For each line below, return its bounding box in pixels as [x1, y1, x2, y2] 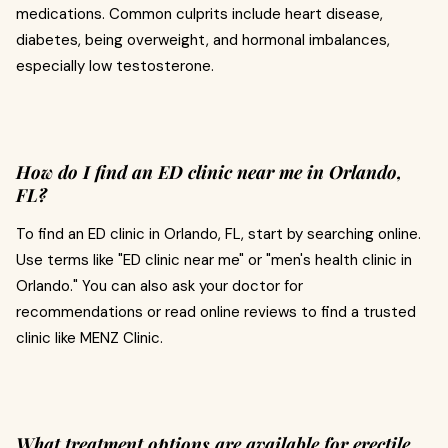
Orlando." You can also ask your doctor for [16, 276, 303, 297]
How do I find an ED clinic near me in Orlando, [16, 160, 402, 185]
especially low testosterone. [16, 56, 214, 77]
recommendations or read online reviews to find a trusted [16, 302, 416, 323]
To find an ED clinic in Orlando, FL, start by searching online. [16, 224, 421, 245]
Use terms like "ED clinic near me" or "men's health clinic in [16, 250, 412, 271]
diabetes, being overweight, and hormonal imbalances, [16, 30, 390, 51]
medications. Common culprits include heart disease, [16, 4, 383, 25]
